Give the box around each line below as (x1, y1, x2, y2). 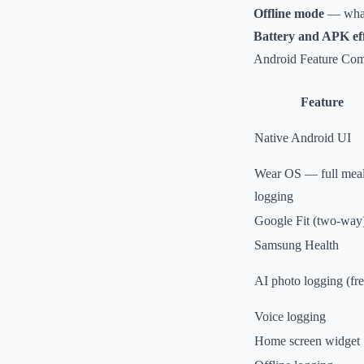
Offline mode (253, 6, 324, 20)
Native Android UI (254, 131, 351, 145)
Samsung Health (254, 238, 339, 252)
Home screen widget (254, 334, 360, 348)
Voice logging (254, 310, 326, 323)
